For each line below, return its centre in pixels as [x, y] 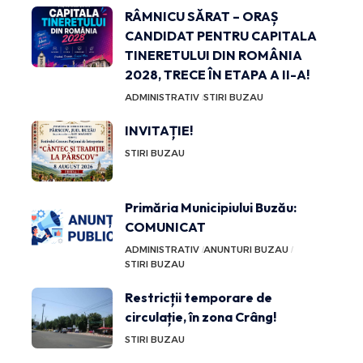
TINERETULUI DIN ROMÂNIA [214, 55]
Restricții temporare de [199, 297]
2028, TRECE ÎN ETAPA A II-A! [217, 74]
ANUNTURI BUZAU [246, 249]
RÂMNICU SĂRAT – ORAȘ [201, 16]
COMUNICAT [165, 226]
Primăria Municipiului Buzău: [211, 207]
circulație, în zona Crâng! [201, 316]
